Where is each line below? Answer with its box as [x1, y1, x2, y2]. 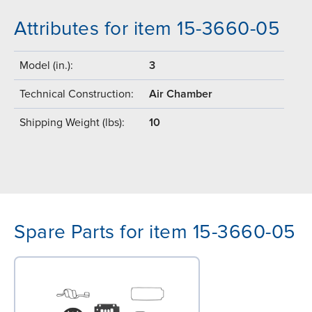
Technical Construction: [19, 86, 134, 101]
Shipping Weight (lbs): [19, 115, 125, 130]
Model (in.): [19, 58, 73, 72]
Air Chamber [149, 86, 212, 101]
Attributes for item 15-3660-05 [14, 16, 280, 40]
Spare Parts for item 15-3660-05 [14, 219, 296, 244]
